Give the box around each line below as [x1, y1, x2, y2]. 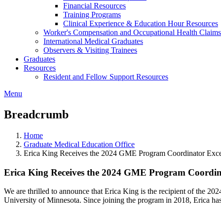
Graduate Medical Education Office [24, 140, 135, 148]
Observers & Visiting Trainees [43, 46, 137, 54]
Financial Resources [63, 1, 126, 10]
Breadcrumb [4, 108, 69, 121]
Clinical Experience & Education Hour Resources [63, 19, 218, 28]
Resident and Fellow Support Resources [43, 73, 168, 81]
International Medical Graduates [43, 37, 143, 45]
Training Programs [63, 10, 121, 19]
